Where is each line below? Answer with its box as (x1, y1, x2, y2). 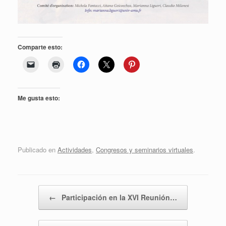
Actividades (58, 145, 92, 155)
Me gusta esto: (18, 93, 60, 102)
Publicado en (18, 145, 58, 155)
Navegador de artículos (18, 185, 85, 195)
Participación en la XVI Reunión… (60, 192, 177, 203)
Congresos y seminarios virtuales (96, 145, 193, 155)
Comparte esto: (18, 42, 63, 51)
